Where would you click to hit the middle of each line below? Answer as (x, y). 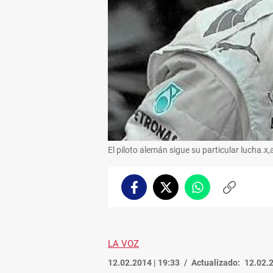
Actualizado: (216, 262)
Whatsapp (218, 192)
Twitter (180, 192)
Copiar (242, 192)
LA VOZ (123, 243)
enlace (242, 204)
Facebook (152, 192)
